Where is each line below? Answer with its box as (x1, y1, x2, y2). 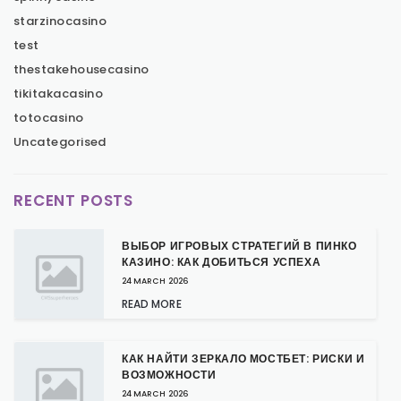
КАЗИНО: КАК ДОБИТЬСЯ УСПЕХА (122, 254, 321, 270)
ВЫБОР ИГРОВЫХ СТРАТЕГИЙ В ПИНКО (122, 238, 357, 254)
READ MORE (122, 296, 182, 312)
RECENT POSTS (13, 190, 134, 212)
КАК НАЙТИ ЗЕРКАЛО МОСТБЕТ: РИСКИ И (122, 351, 365, 367)
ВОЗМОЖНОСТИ (122, 367, 217, 383)
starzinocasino (13, 13, 107, 30)
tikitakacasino (13, 85, 104, 103)
